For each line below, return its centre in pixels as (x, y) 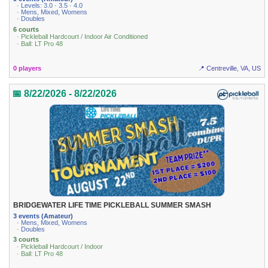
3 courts (26, 240)
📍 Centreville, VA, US (229, 68)
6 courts (26, 29)
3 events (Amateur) (43, 216)
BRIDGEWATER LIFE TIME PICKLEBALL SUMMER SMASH (112, 205)
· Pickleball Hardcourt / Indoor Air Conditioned (83, 36)
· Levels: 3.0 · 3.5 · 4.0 (50, 6)
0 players (28, 68)
